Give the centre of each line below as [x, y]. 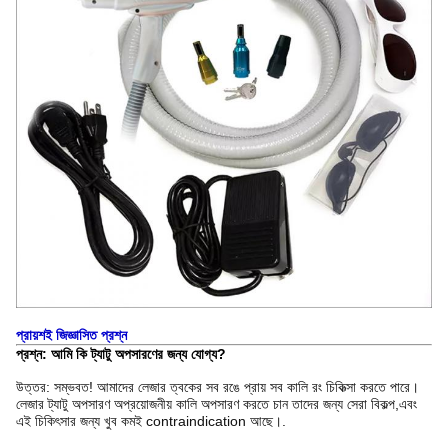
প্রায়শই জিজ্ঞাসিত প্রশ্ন [71, 334]
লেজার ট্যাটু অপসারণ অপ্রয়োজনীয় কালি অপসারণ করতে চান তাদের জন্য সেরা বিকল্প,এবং [216, 403]
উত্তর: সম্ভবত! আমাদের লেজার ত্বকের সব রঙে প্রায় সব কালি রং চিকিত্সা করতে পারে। [217, 386]
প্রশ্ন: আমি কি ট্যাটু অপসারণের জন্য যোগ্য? [121, 353]
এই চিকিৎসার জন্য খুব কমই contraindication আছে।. [151, 420]
